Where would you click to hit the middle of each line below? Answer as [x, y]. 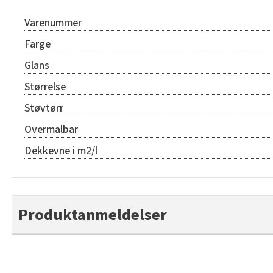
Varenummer [53, 23]
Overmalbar [51, 129]
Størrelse [45, 87]
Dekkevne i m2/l [61, 151]
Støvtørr [44, 108]
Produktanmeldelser [93, 215]
